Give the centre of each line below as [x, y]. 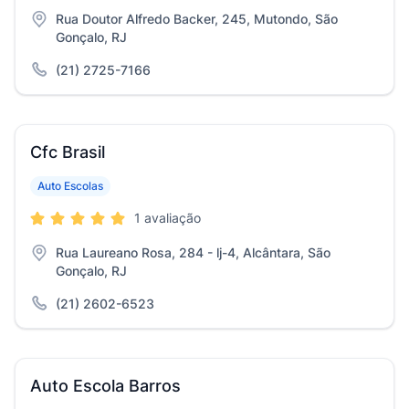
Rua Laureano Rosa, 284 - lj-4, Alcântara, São [193, 252]
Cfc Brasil [68, 152]
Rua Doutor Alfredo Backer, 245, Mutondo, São [197, 19]
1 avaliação [168, 218]
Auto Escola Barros [105, 386]
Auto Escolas [70, 186]
